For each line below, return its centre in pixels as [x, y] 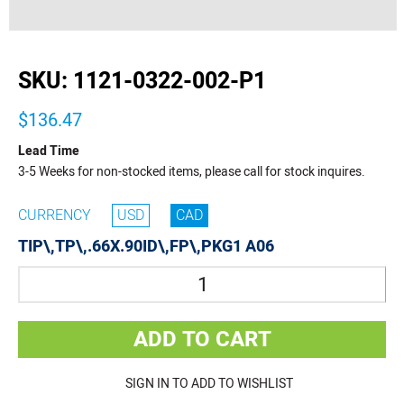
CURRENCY [55, 216]
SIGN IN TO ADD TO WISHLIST [209, 384]
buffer [25, 50]
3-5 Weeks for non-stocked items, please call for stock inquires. [192, 172]
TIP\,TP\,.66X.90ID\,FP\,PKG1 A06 [146, 247]
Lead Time [49, 151]
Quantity [41, 277]
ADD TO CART [202, 340]
